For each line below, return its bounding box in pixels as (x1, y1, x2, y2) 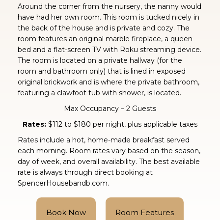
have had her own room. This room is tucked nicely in (17, 12, 199, 22)
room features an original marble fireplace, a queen (17, 34, 192, 43)
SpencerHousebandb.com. (17, 178, 109, 188)
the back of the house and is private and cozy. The (17, 23, 190, 32)
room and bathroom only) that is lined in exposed (17, 66, 186, 76)
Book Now (46, 207, 86, 217)
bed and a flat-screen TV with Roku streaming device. (17, 45, 201, 54)
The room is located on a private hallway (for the (17, 55, 182, 65)
